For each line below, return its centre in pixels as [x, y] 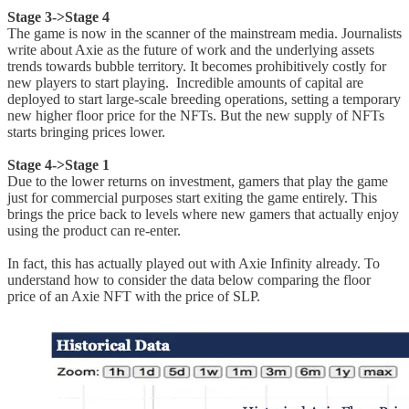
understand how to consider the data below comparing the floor [189, 279]
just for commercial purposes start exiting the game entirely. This [192, 197]
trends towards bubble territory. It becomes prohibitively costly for [197, 66]
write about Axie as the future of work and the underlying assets [191, 49]
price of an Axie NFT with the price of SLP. [134, 296]
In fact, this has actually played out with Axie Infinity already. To [194, 263]
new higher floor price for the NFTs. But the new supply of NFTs [196, 115]
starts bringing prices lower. [86, 131]
